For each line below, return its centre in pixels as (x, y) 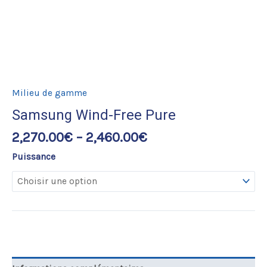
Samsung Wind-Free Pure (94, 115)
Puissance (34, 156)
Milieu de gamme (49, 93)
